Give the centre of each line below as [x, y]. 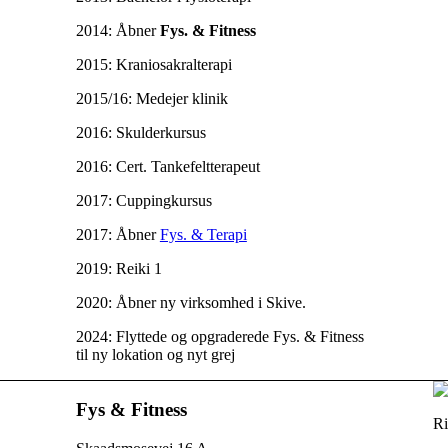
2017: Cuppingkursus [143, 200]
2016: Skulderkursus [140, 132]
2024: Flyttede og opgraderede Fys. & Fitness [219, 336]
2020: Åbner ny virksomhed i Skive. [190, 302]
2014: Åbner [117, 30]
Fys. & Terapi [203, 234]
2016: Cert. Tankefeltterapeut [167, 166]
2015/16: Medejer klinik [151, 98]
